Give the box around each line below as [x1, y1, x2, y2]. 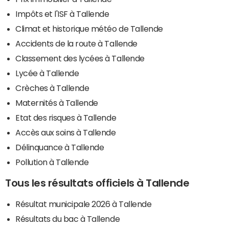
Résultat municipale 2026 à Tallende [15, 200, 152, 209]
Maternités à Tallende [15, 99, 98, 107]
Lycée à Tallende [15, 69, 79, 78]
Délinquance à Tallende [15, 143, 104, 152]
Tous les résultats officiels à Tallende [5, 178, 190, 189]
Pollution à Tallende [15, 158, 89, 167]
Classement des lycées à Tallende [15, 54, 145, 63]
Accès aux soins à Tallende [15, 128, 116, 137]
